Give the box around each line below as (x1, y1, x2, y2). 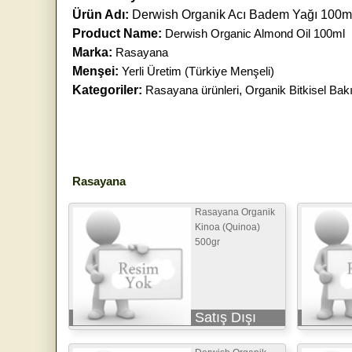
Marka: (72, 45, 112, 59)
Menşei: (72, 64, 122, 78)
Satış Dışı (195, 309, 256, 325)
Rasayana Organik (195, 206, 275, 218)
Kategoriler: (72, 82, 142, 97)
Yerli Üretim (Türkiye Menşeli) (122, 64, 274, 78)
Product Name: (72, 26, 162, 40)
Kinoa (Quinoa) (195, 221, 260, 233)
